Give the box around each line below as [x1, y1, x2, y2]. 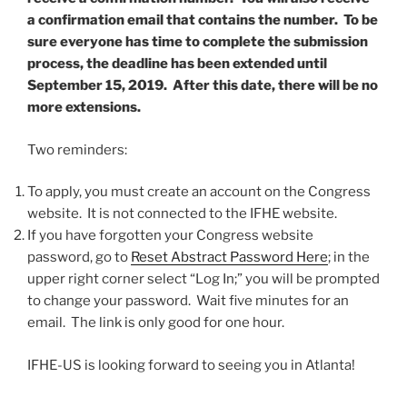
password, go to [27, 249, 131, 266]
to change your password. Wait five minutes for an [27, 293, 349, 310]
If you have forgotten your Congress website [27, 227, 313, 244]
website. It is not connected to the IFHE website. [27, 205, 337, 223]
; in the [328, 249, 370, 266]
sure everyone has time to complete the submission [27, 34, 368, 51]
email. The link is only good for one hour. [27, 314, 284, 332]
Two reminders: [27, 141, 127, 158]
